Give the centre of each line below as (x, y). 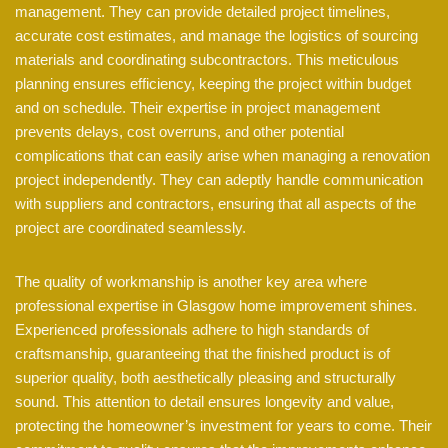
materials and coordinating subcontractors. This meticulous (207, 60)
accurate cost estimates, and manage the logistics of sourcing (216, 36)
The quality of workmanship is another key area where (191, 282)
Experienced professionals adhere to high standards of (192, 330)
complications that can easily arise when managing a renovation (222, 156)
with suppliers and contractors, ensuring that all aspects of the (215, 204)
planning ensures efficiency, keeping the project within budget (213, 84)
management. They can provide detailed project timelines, (202, 12)
